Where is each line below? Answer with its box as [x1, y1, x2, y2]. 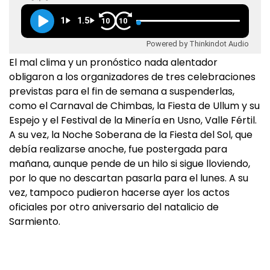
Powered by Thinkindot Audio [146, 39, 249, 48]
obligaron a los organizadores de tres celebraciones [9, 70, 256, 84]
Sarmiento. [9, 215, 60, 228]
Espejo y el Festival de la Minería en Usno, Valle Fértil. [9, 113, 257, 127]
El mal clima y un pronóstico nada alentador [9, 55, 218, 69]
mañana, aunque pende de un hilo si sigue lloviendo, [9, 157, 250, 171]
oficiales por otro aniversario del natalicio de [9, 200, 219, 214]
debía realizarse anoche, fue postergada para [9, 142, 227, 156]
